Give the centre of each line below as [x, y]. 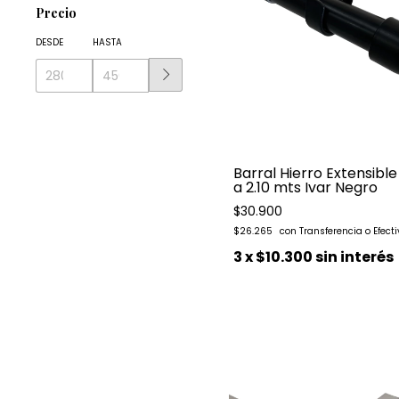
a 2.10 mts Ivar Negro [306, 188]
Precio [56, 13]
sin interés [355, 257]
